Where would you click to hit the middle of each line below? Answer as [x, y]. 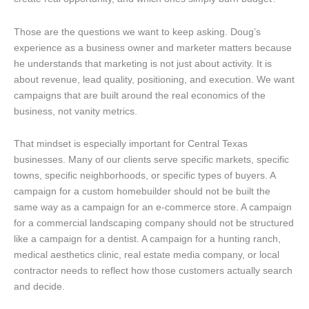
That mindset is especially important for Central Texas [131, 144]
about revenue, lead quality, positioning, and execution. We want [154, 79]
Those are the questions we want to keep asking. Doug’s [137, 31]
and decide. [39, 287]
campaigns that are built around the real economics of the [140, 95]
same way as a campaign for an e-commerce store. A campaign [153, 207]
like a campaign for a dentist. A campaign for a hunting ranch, [147, 239]
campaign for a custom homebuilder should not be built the [142, 191]
